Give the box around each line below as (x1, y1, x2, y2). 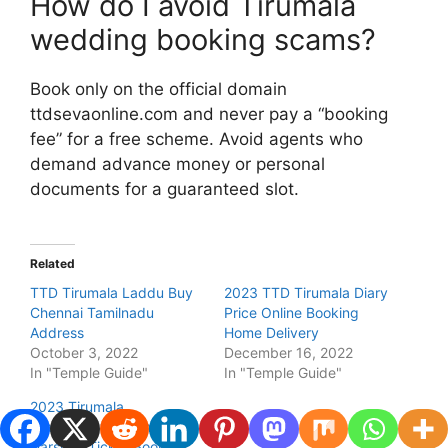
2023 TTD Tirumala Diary (224, 284, 388, 302)
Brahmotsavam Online (30, 418, 173, 436)
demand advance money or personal (30, 153, 325, 174)
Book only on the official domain (30, 78, 287, 99)
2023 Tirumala (30, 398, 124, 416)
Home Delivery (224, 324, 319, 342)
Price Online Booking (224, 304, 359, 322)
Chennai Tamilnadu (30, 304, 154, 322)
